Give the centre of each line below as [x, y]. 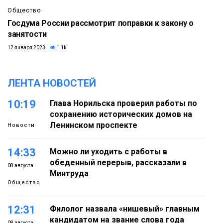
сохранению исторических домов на [121, 114]
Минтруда [69, 174]
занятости [27, 34]
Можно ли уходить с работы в [109, 152]
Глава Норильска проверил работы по [123, 104]
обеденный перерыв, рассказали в [118, 163]
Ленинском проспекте [94, 125]
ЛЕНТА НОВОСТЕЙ [52, 83]
